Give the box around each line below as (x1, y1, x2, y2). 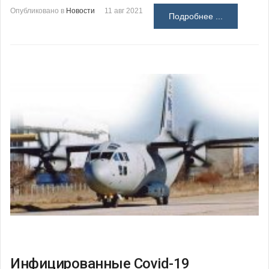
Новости (66, 6, 95, 15)
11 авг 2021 (104, 6, 143, 15)
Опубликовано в (10, 6, 64, 15)
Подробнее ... (169, 11, 223, 21)
